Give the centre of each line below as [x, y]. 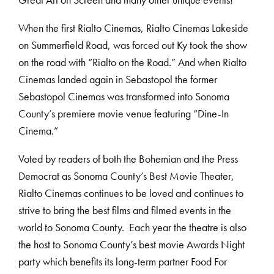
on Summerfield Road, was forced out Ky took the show [133, 45]
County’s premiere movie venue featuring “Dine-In [124, 114]
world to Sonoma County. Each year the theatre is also [133, 228]
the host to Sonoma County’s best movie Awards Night [132, 245]
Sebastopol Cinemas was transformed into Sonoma [124, 97]
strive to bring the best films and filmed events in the [125, 210]
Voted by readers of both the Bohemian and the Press [128, 159]
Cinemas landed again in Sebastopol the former [118, 80]
